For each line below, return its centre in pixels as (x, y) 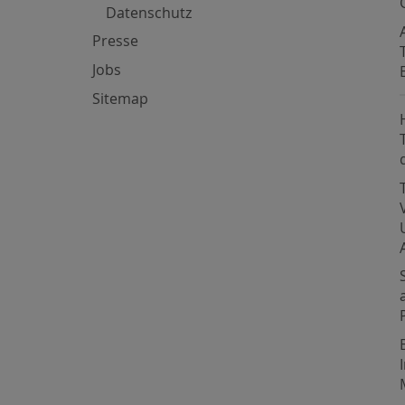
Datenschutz (149, 12)
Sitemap (120, 98)
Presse (115, 40)
